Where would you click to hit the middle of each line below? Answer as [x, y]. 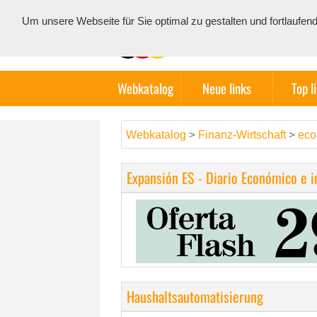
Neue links [227, 88]
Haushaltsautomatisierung [195, 296]
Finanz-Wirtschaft [242, 135]
